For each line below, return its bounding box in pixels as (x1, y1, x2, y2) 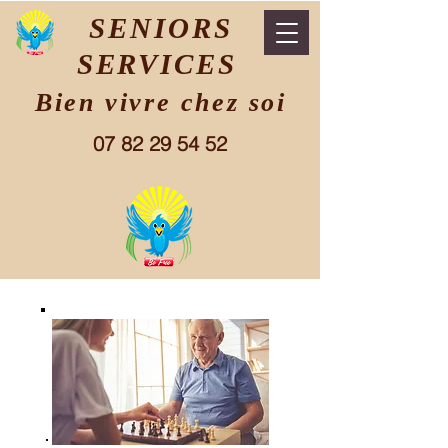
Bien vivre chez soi (35, 88, 287, 117)
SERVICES (76, 48, 237, 80)
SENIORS (89, 12, 233, 44)
